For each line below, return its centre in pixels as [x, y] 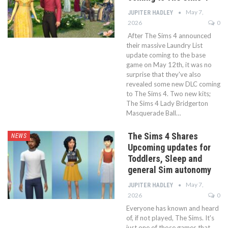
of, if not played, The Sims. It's [170, 218]
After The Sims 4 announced [169, 35]
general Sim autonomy [169, 169]
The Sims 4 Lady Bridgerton [167, 103]
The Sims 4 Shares [163, 136]
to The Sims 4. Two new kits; [168, 93]
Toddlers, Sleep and [165, 158]
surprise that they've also [164, 74]
